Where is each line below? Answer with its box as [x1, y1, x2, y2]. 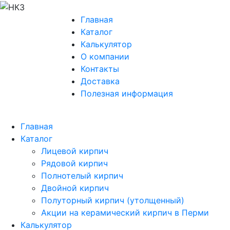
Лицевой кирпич [41, 145, 108, 156]
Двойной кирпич [41, 182, 109, 193]
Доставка [81, 75, 120, 86]
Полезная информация [81, 88, 173, 99]
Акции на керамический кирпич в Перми [41, 207, 209, 218]
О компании [81, 51, 129, 62]
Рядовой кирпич [41, 158, 108, 168]
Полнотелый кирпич [41, 170, 123, 181]
